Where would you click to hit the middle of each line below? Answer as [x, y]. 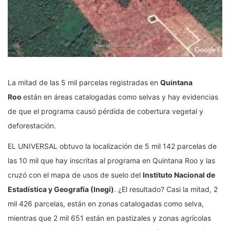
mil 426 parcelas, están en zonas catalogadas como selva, [106, 203]
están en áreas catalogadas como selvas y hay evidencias [121, 97]
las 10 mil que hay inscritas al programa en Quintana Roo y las [111, 160]
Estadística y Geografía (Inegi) [61, 189]
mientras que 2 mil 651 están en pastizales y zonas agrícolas [109, 218]
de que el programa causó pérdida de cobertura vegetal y [106, 111]
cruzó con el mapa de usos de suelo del [75, 175]
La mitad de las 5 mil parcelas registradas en [84, 82]
